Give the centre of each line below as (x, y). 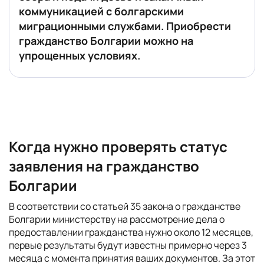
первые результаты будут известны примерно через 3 (128, 245)
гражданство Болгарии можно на (106, 41)
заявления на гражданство (104, 166)
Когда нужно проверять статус (118, 146)
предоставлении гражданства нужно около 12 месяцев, (131, 232)
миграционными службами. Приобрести (125, 26)
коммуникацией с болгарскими (101, 11)
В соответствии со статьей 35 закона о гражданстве (125, 206)
